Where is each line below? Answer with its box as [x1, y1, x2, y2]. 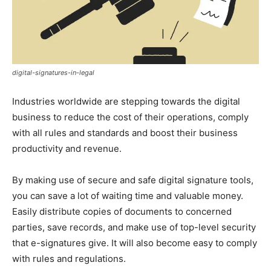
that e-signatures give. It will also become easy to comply [12, 237, 257, 249]
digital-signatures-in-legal [12, 68, 94, 77]
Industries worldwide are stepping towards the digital [12, 95, 240, 107]
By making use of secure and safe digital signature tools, [12, 174, 253, 186]
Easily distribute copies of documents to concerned [12, 205, 232, 217]
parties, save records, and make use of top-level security [12, 221, 256, 233]
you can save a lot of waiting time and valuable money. [12, 189, 243, 201]
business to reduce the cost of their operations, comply [12, 111, 249, 123]
